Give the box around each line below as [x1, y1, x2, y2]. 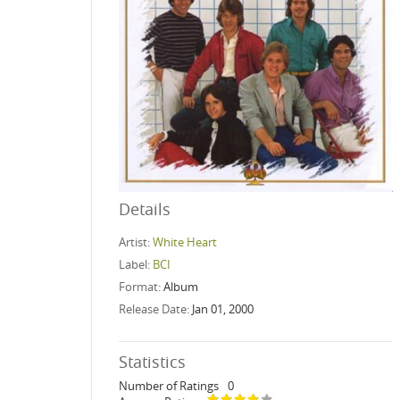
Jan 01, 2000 [192, 300, 254, 317]
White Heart [153, 233, 217, 250]
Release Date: [119, 300, 192, 317]
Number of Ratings [119, 377, 219, 394]
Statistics [119, 350, 186, 372]
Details [119, 197, 171, 220]
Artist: [119, 233, 153, 250]
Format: [119, 278, 163, 295]
